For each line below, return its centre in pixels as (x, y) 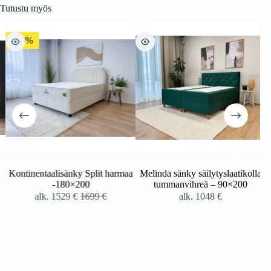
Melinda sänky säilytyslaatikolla (195, 173)
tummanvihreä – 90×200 (195, 184)
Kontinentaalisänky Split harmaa (65, 173)
